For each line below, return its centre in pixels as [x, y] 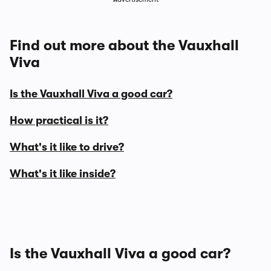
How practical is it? [59, 120]
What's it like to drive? [67, 147]
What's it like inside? [63, 174]
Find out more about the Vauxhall [124, 45]
